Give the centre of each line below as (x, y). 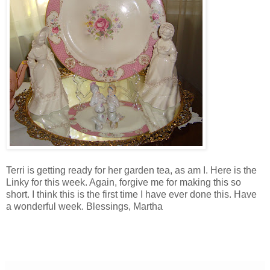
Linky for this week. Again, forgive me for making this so (124, 182)
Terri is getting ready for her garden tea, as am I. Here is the (131, 170)
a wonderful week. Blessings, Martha (84, 206)
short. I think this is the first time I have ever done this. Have (131, 194)
